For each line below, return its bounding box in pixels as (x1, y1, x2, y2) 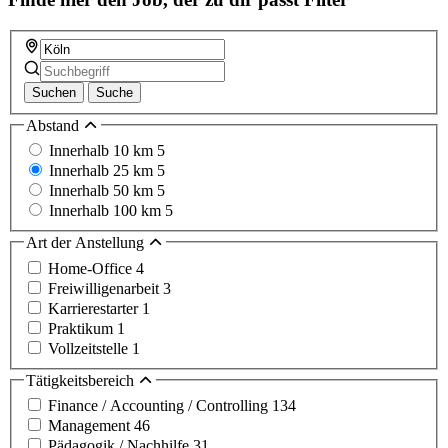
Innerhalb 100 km (49, 202, 165, 220)
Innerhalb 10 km (49, 142, 157, 160)
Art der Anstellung (26, 234, 148, 252)
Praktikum (48, 319, 117, 337)
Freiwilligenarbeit (48, 279, 163, 297)
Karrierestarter (48, 299, 142, 317)
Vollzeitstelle (48, 339, 132, 357)
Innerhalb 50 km (49, 182, 157, 200)
